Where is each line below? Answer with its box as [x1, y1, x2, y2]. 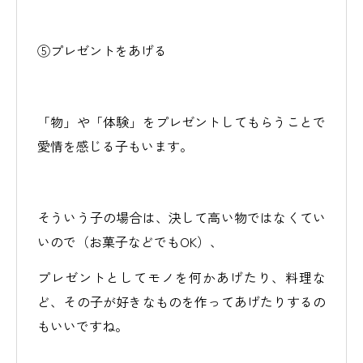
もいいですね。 [37, 316, 128, 335]
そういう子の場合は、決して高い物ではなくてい [37, 207, 326, 227]
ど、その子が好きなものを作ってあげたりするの [37, 292, 326, 311]
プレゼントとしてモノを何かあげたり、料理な [37, 267, 326, 287]
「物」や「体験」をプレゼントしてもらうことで [37, 112, 326, 131]
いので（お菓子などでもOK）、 [37, 232, 223, 251]
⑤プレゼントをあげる [37, 41, 167, 60]
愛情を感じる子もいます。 [37, 136, 193, 156]
